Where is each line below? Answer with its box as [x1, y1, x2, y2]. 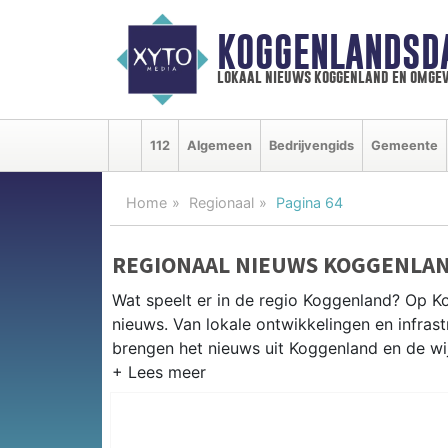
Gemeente [371, 137, 438, 153]
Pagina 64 [276, 193, 343, 211]
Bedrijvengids [269, 137, 354, 153]
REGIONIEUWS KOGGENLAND [112, 375, 407, 405]
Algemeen [187, 137, 252, 153]
